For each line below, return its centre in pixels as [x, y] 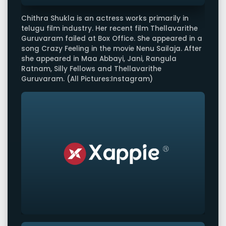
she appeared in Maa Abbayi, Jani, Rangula [99, 59]
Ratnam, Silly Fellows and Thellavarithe [91, 69]
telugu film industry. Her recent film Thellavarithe [109, 28]
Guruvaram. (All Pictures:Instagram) [87, 79]
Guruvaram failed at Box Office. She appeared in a [112, 38]
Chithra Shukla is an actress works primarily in [105, 18]
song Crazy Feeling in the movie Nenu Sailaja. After [111, 48]
